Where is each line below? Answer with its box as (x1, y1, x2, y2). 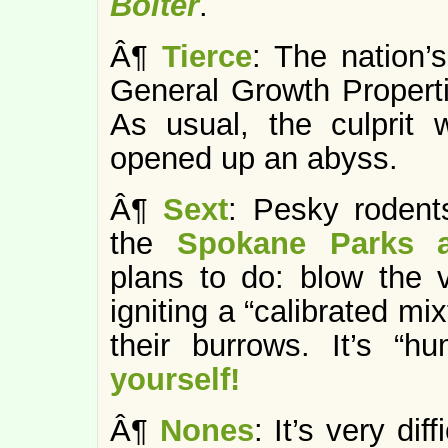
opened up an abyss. (110, 141, 398, 176)
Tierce (162, 39, 252, 74)
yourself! (110, 362, 240, 397)
